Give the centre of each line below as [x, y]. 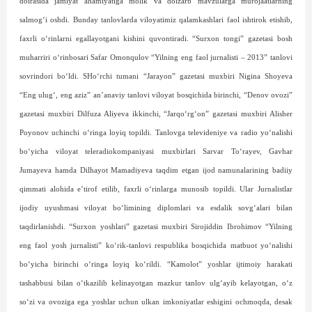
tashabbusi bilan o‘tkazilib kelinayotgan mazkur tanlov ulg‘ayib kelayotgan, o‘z [156, 283]
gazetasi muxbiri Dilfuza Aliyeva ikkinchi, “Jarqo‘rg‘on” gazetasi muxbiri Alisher [156, 114]
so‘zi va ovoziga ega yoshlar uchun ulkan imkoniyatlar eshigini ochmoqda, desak [156, 302]
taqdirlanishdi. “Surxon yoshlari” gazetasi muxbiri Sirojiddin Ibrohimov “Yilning [156, 227]
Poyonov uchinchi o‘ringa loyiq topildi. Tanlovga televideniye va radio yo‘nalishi [156, 133]
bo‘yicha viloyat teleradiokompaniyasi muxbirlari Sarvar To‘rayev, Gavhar [156, 151]
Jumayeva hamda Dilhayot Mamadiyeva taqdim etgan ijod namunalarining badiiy [156, 170]
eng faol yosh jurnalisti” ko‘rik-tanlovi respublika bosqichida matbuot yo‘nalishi [156, 245]
